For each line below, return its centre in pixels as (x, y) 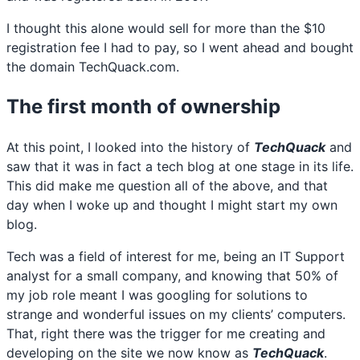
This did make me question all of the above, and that (167, 185)
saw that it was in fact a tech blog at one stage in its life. (180, 166)
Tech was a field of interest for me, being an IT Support (176, 256)
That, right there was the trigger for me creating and (166, 333)
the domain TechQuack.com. (93, 66)
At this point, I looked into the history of (130, 147)
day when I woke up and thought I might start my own (172, 205)
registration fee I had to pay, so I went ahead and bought (180, 47)
